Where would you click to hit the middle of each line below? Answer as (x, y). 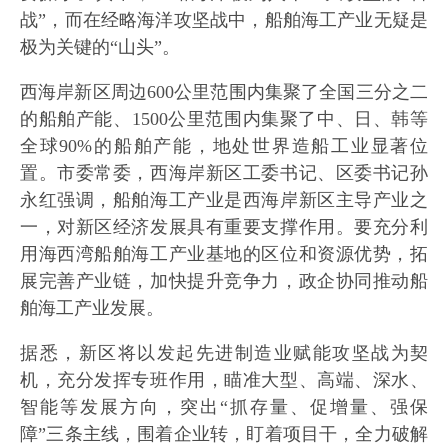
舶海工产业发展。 (92, 308)
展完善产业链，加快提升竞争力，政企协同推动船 (224, 281)
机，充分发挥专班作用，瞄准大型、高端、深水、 (224, 380)
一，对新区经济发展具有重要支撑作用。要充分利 (224, 227)
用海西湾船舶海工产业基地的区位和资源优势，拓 (224, 254)
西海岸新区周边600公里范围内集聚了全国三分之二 (224, 92)
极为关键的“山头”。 (100, 47)
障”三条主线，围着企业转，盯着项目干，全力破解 (224, 434)
